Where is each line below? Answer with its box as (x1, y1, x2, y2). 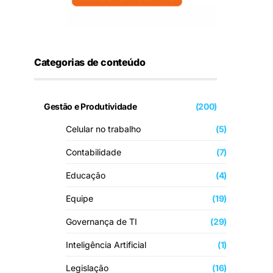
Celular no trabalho (66, 124, 141, 134)
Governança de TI (66, 216, 137, 227)
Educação (66, 170, 105, 180)
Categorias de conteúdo (34, 56, 146, 68)
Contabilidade (66, 147, 121, 157)
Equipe (66, 193, 93, 204)
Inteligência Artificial (66, 239, 146, 250)
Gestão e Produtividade (44, 101, 137, 112)
